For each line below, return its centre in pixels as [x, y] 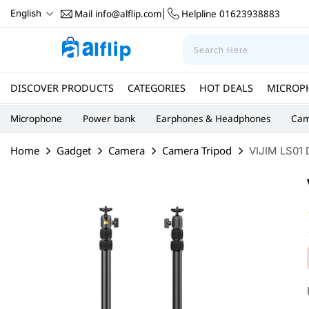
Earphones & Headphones [213, 119]
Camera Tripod [197, 150]
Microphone [36, 119]
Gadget [74, 150]
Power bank [109, 119]
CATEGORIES [157, 88]
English [26, 13]
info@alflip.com [127, 13]
